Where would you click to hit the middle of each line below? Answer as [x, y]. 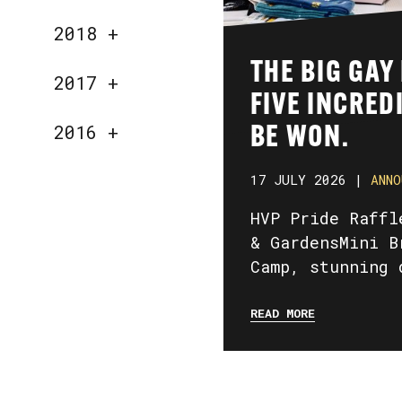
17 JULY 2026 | [306, 180]
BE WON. [300, 138]
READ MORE [282, 313]
